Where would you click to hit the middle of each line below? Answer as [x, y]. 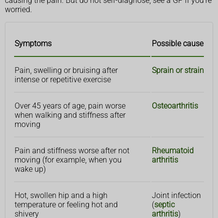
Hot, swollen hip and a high [61, 196]
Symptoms [33, 44]
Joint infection [176, 196]
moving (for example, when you [68, 160]
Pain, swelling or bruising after [66, 71]
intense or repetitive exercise [63, 80]
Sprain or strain [178, 71]
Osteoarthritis [175, 106]
